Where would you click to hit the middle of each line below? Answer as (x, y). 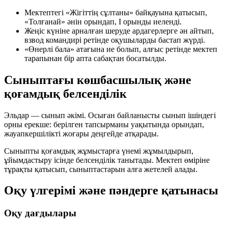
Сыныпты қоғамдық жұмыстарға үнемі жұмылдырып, (99, 151)
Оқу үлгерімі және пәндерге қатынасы (111, 191)
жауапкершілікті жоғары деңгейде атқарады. (81, 133)
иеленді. (166, 21)
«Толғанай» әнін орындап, (72, 21)
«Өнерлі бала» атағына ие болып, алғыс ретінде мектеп (121, 49)
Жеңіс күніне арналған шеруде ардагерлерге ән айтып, (119, 31)
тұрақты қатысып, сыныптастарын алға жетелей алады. (101, 169)
